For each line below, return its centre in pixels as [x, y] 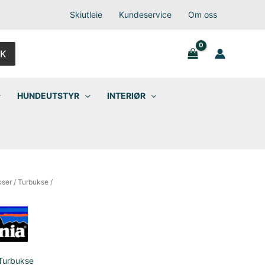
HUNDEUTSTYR [49, 96]
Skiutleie [86, 14]
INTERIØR [126, 96]
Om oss [202, 14]
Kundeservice [145, 14]
